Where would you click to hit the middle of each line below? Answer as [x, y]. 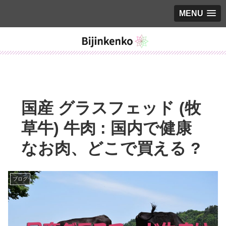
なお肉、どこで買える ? [111, 148]
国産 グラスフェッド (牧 [111, 108]
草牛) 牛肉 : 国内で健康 [106, 128]
